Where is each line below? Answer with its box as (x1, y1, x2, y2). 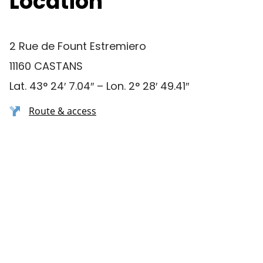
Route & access (29, 104, 96, 117)
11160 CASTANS (9, 59, 83, 73)
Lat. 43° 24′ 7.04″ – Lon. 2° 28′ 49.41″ (9, 79, 189, 93)
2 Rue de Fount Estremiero (9, 39, 146, 53)
